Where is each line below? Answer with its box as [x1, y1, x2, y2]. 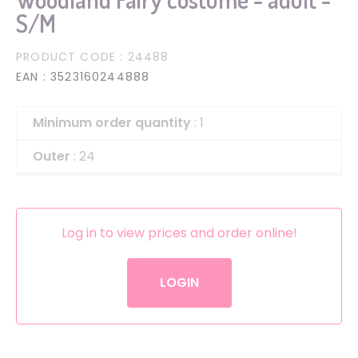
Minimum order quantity [33, 113, 191, 133]
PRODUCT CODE [16, 49, 117, 66]
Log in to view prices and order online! [61, 224, 297, 243]
